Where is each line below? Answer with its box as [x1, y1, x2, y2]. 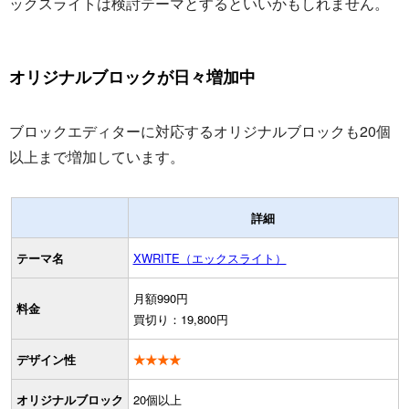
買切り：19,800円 [132, 310, 228, 329]
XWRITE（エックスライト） [132, 249, 287, 267]
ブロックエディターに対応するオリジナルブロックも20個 [9, 121, 391, 142]
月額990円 [132, 289, 188, 308]
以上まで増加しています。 [9, 146, 184, 168]
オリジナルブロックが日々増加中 [9, 65, 256, 89]
